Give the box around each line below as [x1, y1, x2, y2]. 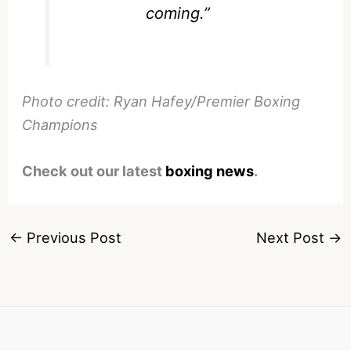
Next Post [256, 228, 329, 246]
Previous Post [22, 228, 121, 246]
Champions [22, 115, 99, 133]
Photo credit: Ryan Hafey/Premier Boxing [22, 92, 301, 110]
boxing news [165, 162, 255, 180]
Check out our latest [22, 162, 166, 180]
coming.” [145, 3, 210, 23]
